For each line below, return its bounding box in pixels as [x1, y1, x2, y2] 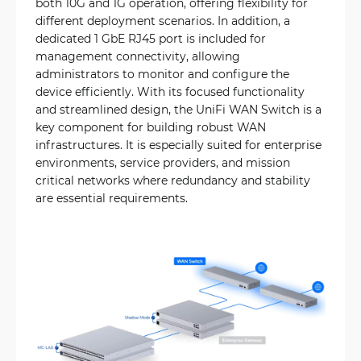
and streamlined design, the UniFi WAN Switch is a [35, 102, 322, 117]
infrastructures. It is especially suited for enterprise [35, 137, 322, 152]
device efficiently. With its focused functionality [35, 84, 305, 99]
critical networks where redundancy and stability [35, 172, 310, 188]
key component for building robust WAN [35, 119, 266, 135]
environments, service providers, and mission [35, 155, 290, 170]
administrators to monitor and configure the [35, 66, 289, 81]
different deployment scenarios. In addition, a [35, 13, 290, 28]
